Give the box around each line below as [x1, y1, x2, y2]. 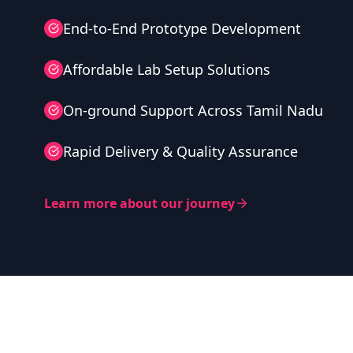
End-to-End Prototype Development [63, 19, 301, 38]
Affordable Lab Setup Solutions [63, 60, 270, 79]
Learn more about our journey [44, 195, 235, 212]
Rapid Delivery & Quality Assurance [63, 142, 298, 161]
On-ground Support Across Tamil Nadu [63, 101, 323, 120]
